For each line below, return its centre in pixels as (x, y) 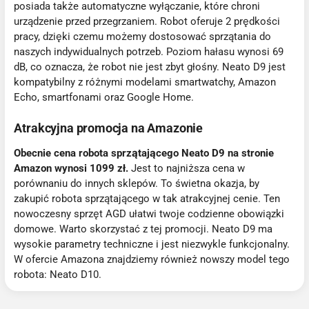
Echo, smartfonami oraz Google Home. (104, 98)
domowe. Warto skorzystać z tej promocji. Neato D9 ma (143, 229)
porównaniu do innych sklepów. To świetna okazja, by (137, 183)
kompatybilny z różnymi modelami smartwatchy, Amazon (145, 82)
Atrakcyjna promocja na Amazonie (110, 128)
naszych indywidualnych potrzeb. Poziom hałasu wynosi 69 (149, 52)
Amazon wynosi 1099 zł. (73, 168)
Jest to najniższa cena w (188, 168)
